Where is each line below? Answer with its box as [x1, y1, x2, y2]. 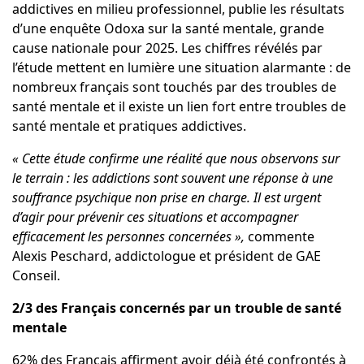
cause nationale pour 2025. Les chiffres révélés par [11, 39, 323, 58]
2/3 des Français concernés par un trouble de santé [11, 299, 341, 318]
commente [247, 227, 314, 246]
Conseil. [11, 266, 60, 285]
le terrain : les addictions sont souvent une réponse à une [11, 169, 333, 188]
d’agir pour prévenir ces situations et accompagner [11, 208, 298, 227]
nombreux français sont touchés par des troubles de [11, 78, 336, 97]
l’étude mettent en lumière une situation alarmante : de [11, 58, 351, 77]
